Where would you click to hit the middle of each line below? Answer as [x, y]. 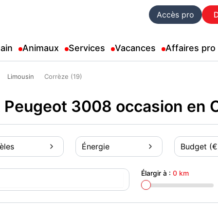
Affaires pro [191, 48]
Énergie [95, 146]
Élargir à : [157, 173]
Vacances [135, 48]
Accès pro [175, 15]
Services [87, 48]
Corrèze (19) [63, 76]
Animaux [41, 48]
